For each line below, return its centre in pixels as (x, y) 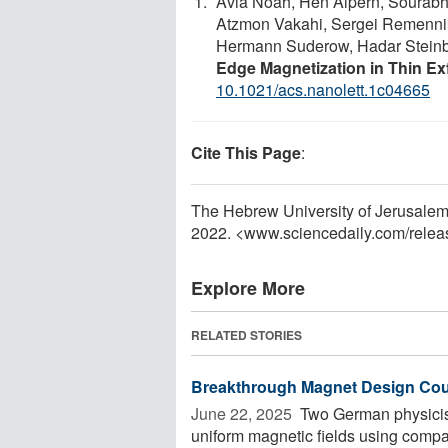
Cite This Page (246, 152)
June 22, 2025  (243, 413)
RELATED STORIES (246, 334)
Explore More (248, 287)
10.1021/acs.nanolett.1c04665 (323, 89)
